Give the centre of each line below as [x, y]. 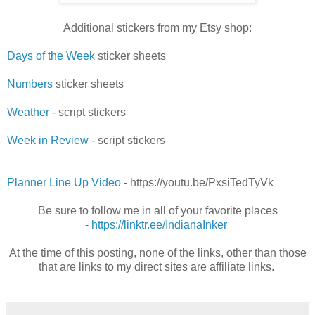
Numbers [30, 84]
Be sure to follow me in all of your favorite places [157, 211]
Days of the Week [51, 56]
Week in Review [48, 141]
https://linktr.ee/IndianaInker [159, 225]
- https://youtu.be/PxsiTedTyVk [197, 183]
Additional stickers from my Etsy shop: [157, 28]
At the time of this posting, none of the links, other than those [157, 253]
